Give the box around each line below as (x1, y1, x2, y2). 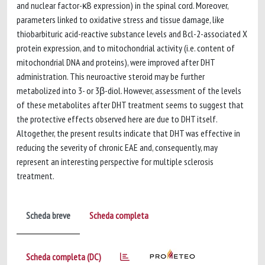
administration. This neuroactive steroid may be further (17, 70, 205, 82)
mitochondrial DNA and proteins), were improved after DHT (17, 56, 215, 68)
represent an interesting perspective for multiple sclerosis (17, 156, 214, 167)
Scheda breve (26, 209, 70, 221)
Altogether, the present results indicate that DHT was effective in (17, 127, 240, 139)
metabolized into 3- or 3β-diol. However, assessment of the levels (17, 85, 241, 96)
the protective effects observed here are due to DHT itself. (17, 113, 217, 125)
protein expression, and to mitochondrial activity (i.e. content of (17, 42, 235, 54)
